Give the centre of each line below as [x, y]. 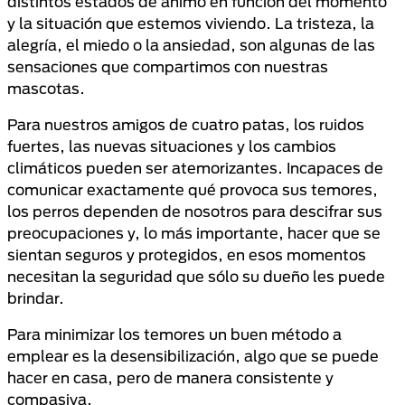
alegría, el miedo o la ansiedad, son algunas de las [191, 45]
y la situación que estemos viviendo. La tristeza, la [191, 23]
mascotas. [46, 88]
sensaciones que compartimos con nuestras [168, 66]
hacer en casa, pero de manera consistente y [170, 377]
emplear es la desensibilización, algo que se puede [193, 356]
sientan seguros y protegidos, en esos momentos [187, 254]
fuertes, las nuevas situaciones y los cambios [172, 146]
